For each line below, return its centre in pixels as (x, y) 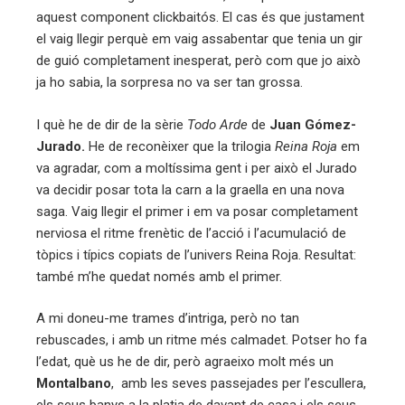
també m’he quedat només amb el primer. (159, 276)
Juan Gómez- (313, 124)
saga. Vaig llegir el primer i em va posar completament (197, 211)
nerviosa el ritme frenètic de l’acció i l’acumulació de (191, 233)
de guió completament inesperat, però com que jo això (198, 61)
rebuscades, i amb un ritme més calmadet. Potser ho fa (202, 340)
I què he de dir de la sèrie (112, 124)
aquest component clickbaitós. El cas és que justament (200, 18)
